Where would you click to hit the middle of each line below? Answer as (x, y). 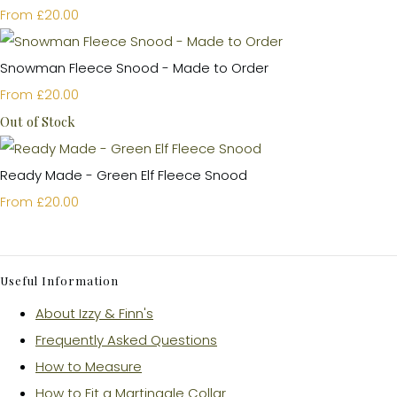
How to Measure (89, 366)
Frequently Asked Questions (126, 339)
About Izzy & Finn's (94, 313)
